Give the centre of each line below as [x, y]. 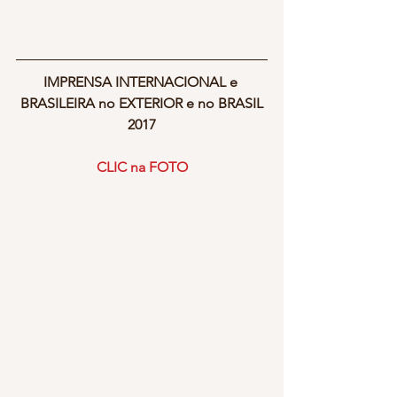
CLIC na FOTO [142, 167]
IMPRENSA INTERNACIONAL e [142, 82]
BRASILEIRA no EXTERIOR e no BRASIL [142, 103]
